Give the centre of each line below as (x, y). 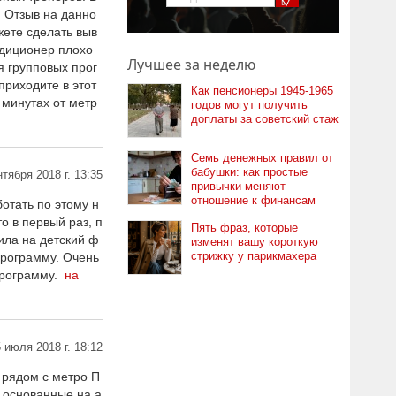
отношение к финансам (253, 200)
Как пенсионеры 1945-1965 (262, 91)
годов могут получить (249, 105)
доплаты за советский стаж (265, 119)
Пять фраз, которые (244, 228)
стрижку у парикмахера (254, 256)
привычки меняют (238, 186)
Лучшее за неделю (191, 65)
